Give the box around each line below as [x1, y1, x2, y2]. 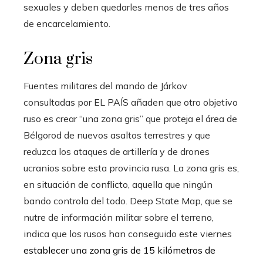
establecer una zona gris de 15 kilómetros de [23, 244, 215, 257]
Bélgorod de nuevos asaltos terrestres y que [23, 129, 210, 141]
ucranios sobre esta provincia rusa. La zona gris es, [23, 162, 239, 174]
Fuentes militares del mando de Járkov [23, 80, 187, 92]
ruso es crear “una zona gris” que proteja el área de [23, 113, 237, 125]
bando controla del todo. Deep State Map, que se [23, 195, 232, 207]
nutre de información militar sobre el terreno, [23, 211, 214, 224]
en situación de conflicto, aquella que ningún [23, 178, 213, 191]
